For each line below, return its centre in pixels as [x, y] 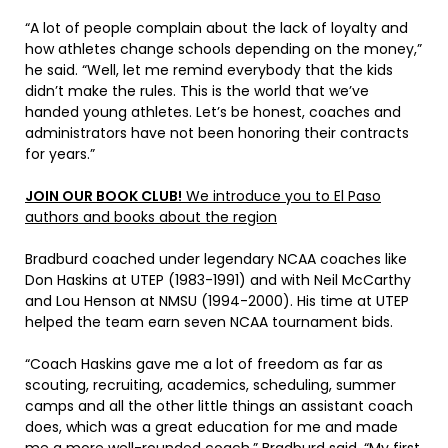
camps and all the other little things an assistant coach [219, 406]
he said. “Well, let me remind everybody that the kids [209, 70]
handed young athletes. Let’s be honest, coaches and [213, 112]
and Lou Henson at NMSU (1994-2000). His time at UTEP [217, 301]
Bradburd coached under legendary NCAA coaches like [216, 259]
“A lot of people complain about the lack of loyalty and [216, 28]
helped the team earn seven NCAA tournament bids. [209, 322]
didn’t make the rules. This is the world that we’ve [197, 91]
